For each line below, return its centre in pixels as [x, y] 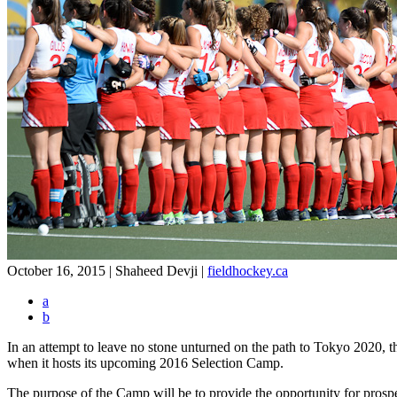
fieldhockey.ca [248, 270]
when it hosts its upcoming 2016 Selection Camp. [145, 362]
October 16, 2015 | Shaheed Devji [102, 270]
